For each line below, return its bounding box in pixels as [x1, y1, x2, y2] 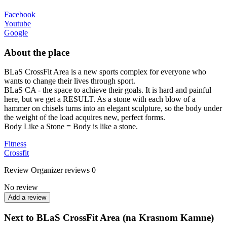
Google [4, 28, 28, 37]
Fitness [4, 139, 26, 148]
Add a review [8, 194, 46, 202]
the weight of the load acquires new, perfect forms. [4, 113, 165, 122]
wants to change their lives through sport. [4, 77, 135, 86]
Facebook [4, 10, 35, 19]
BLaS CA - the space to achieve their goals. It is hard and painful [4, 86, 211, 95]
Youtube [4, 19, 31, 28]
